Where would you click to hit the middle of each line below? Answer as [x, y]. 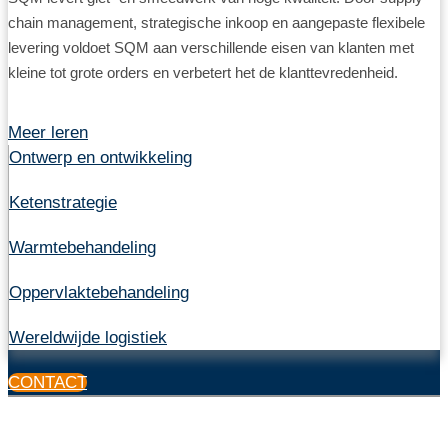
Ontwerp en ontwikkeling [100, 158]
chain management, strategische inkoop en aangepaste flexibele [216, 22]
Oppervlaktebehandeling [99, 293]
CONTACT [47, 383]
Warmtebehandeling [82, 248]
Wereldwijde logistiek [88, 338]
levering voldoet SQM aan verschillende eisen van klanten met [211, 47]
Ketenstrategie [63, 203]
